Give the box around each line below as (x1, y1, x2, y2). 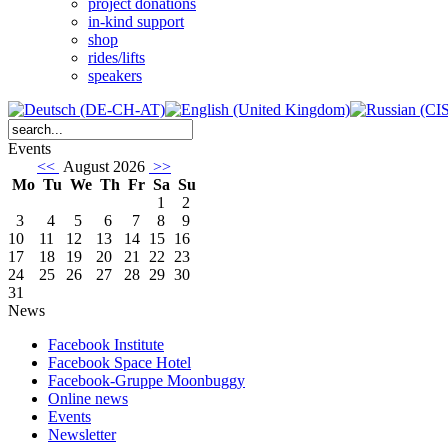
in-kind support (88, 13, 184, 31)
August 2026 (59, 158, 149, 176)
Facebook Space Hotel (48, 354, 191, 372)
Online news (48, 390, 128, 408)
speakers (88, 67, 142, 85)
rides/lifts (88, 49, 145, 67)
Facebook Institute (48, 336, 164, 354)
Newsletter (48, 426, 116, 444)
